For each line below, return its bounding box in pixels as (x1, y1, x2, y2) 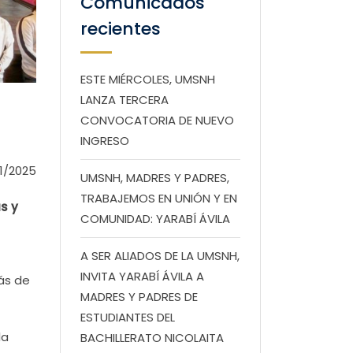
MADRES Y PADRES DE (80, 288, 198, 305)
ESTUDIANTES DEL (80, 309, 175, 325)
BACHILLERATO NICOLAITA (80, 329, 224, 346)
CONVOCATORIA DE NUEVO (80, 112, 234, 128)
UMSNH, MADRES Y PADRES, (80, 169, 229, 186)
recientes (80, 17, 161, 41)
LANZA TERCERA (80, 91, 169, 108)
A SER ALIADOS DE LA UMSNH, (80, 247, 240, 264)
